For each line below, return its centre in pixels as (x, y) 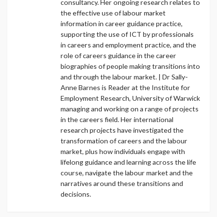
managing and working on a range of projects (130, 108)
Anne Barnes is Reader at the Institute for (125, 87)
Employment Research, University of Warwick (130, 98)
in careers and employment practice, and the (128, 45)
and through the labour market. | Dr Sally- (124, 77)
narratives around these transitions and (122, 183)
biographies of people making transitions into (130, 66)
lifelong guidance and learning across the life (128, 162)
